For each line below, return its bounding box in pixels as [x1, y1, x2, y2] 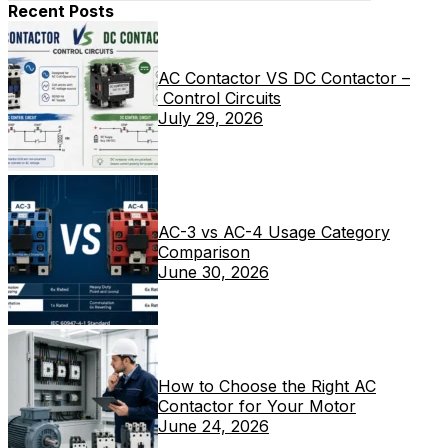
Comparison [158, 241, 250, 262]
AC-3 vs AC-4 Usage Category [158, 221, 390, 242]
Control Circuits [158, 87, 281, 108]
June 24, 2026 [158, 415, 269, 436]
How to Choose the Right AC [158, 375, 376, 396]
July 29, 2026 [158, 107, 263, 128]
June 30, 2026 [158, 261, 269, 282]
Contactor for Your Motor [158, 395, 356, 416]
